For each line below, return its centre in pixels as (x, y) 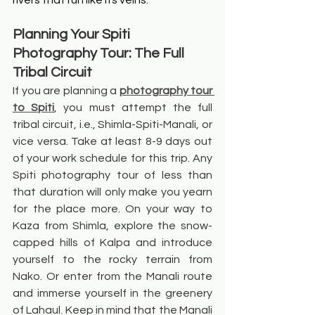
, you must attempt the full (134, 108)
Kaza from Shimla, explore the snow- (112, 226)
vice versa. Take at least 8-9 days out (112, 142)
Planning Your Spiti (73, 35)
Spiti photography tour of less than (112, 175)
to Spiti (34, 108)
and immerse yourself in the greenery (112, 294)
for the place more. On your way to (112, 209)
